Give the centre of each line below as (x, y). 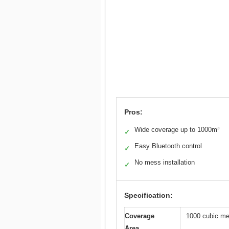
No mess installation (165, 162)
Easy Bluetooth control (168, 146)
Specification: (148, 195)
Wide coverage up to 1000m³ (177, 129)
